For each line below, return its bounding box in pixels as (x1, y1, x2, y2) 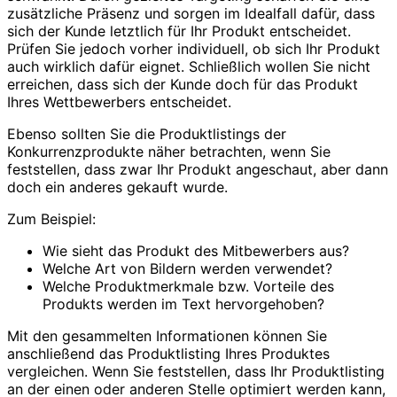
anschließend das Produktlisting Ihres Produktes (7, 344, 330, 362)
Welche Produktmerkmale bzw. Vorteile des (43, 276, 334, 295)
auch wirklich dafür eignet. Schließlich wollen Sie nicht (7, 57, 370, 75)
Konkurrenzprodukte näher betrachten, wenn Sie (7, 142, 331, 160)
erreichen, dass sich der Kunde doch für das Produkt (7, 74, 358, 93)
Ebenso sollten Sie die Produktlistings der (7, 124, 286, 143)
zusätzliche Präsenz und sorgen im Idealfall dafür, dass (7, 4, 375, 22)
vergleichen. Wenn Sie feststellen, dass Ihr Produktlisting (7, 362, 385, 380)
